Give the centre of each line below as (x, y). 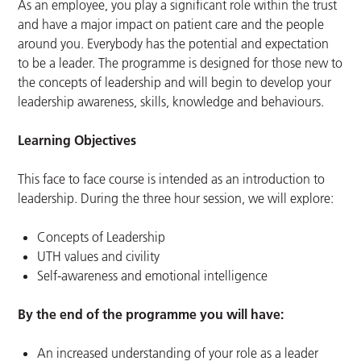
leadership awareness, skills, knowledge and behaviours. (171, 102)
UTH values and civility (99, 257)
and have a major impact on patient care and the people (171, 25)
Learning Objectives (77, 141)
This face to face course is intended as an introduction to (172, 179)
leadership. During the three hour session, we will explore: (176, 199)
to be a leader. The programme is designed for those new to (180, 63)
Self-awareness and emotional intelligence (153, 276)
